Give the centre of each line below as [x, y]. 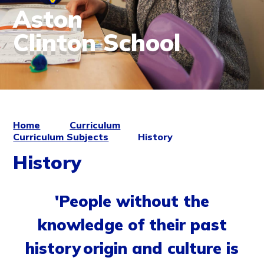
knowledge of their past [132, 225]
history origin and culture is [132, 248]
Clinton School [97, 42]
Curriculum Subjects [61, 137]
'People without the [132, 201]
